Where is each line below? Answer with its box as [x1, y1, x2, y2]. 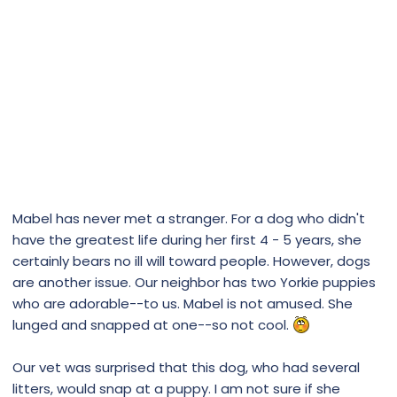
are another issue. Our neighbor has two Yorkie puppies [12, 272, 376, 292]
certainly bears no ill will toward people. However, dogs [12, 251, 370, 270]
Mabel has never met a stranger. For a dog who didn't [12, 208, 365, 228]
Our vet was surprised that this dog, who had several [12, 357, 360, 377]
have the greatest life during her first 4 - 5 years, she [12, 230, 362, 249]
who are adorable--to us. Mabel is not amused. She [12, 293, 353, 313]
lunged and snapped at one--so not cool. [12, 315, 292, 334]
